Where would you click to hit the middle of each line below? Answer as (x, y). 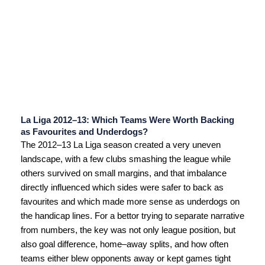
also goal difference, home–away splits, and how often (125, 244)
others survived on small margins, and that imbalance (124, 173)
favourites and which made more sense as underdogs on (130, 202)
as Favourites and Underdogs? (84, 132)
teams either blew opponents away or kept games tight (126, 258)
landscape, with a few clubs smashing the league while (126, 159)
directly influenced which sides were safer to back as (122, 188)
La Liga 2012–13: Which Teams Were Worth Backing (127, 120)
